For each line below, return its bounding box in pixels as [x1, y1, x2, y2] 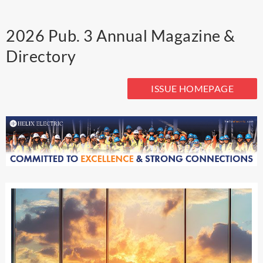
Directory [6, 46, 76, 66]
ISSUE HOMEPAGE [151, 82, 234, 94]
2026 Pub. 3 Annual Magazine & [6, 25, 235, 45]
